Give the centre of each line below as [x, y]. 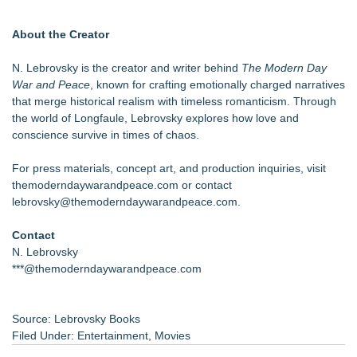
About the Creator [61, 34]
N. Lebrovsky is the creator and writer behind [127, 68]
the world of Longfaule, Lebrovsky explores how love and [155, 118]
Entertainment [113, 335]
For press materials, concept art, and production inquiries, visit [169, 168]
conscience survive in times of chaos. [106, 135]
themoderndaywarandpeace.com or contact [122, 185]
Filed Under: [45, 335]
